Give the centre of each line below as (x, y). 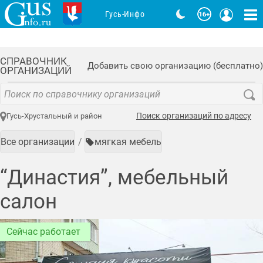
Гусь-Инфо (125, 14)
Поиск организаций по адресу (194, 116)
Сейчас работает (43, 232)
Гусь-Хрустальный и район (54, 116)
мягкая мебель (128, 141)
